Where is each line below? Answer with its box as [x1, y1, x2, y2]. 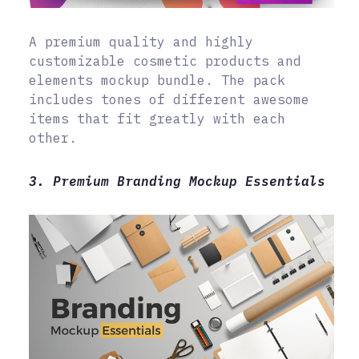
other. [29, 130, 77, 147]
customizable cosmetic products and [29, 53, 301, 70]
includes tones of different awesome [29, 91, 309, 108]
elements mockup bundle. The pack [29, 72, 285, 89]
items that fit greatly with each [29, 111, 285, 127]
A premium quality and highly [29, 34, 253, 50]
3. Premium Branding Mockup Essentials [29, 173, 325, 190]
